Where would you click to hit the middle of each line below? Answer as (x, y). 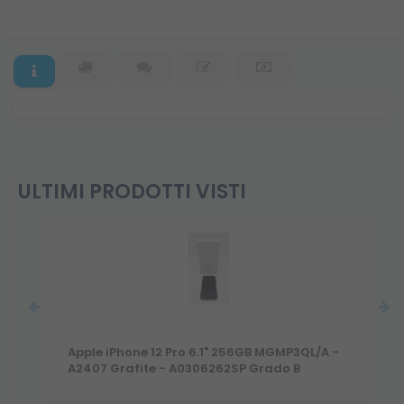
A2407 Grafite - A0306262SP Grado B (184, 369)
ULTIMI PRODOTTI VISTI (132, 191)
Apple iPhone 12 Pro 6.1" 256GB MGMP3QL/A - (203, 353)
